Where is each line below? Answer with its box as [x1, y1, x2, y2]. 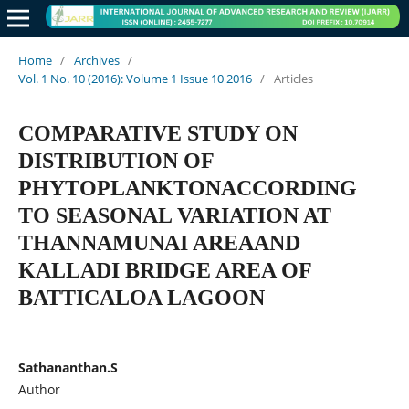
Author [17, 380, 60, 398]
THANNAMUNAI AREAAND [17, 230, 300, 255]
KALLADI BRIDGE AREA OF [17, 257, 311, 282]
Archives [73, 51, 120, 68]
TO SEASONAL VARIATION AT [17, 203, 331, 227]
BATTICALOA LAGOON [17, 285, 265, 309]
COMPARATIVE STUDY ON [17, 121, 298, 145]
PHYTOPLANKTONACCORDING [17, 175, 357, 200]
